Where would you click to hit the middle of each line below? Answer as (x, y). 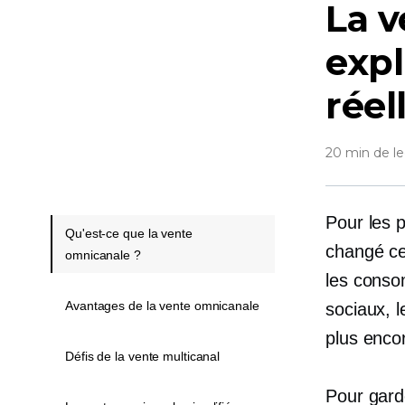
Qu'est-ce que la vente (129, 233)
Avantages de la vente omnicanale (162, 306)
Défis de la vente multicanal (143, 356)
